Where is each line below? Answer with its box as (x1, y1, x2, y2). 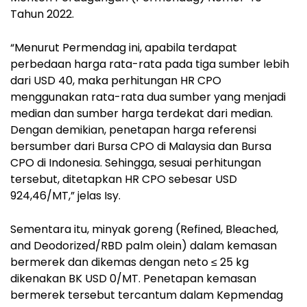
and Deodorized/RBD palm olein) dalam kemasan (10, 237, 277, 254)
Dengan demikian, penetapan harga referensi (10, 121, 256, 138)
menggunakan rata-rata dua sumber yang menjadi (10, 88, 286, 105)
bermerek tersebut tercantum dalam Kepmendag (10, 286, 283, 303)
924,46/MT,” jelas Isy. (10, 187, 121, 204)
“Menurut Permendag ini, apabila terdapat (10, 39, 237, 56)
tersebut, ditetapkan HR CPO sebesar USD (10, 171, 237, 187)
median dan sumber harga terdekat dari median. (10, 105, 273, 121)
